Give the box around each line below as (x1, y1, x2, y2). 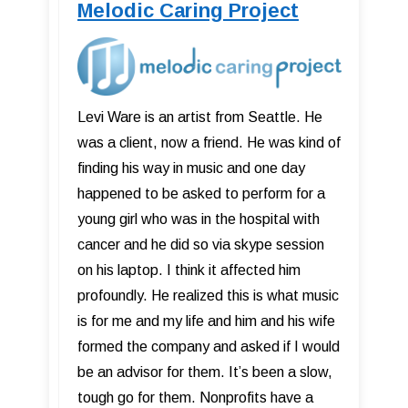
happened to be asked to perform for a (77, 185, 325, 201)
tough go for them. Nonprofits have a (77, 389, 313, 405)
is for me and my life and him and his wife (77, 312, 335, 329)
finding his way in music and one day (77, 159, 305, 176)
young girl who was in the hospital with (77, 210, 320, 227)
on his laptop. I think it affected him (77, 261, 301, 278)
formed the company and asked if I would (77, 338, 340, 354)
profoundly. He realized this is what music (77, 287, 339, 303)
